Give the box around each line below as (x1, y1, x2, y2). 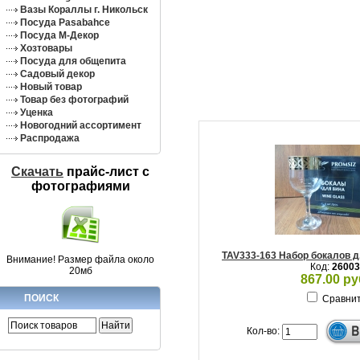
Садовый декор (20, 68, 95, 80)
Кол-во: (247, 325, 282, 337)
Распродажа (20, 133, 80, 144)
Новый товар (20, 81, 82, 92)
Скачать (11, 164, 63, 178)
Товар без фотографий (20, 94, 129, 105)
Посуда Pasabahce (20, 17, 110, 28)
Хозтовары (20, 43, 72, 54)
